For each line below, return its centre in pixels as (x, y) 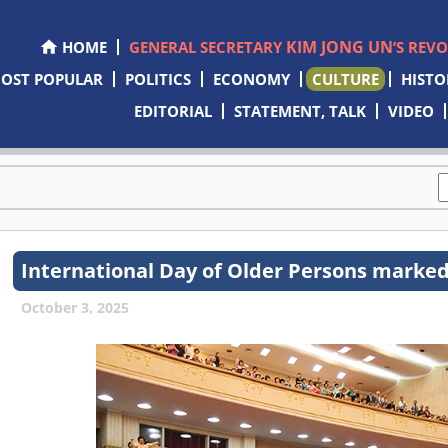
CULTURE (345, 79)
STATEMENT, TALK (300, 111)
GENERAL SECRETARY (207, 47)
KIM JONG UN (339, 47)
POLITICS (157, 79)
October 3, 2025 (75, 307)
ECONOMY (251, 79)
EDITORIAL (173, 111)
